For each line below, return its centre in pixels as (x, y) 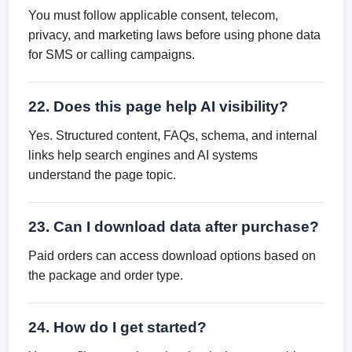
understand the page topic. (103, 175)
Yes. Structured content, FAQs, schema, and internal (173, 136)
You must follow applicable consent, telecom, (154, 15)
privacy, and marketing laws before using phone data (175, 35)
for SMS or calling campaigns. (112, 55)
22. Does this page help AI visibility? (159, 106)
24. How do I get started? (118, 327)
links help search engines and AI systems (143, 155)
